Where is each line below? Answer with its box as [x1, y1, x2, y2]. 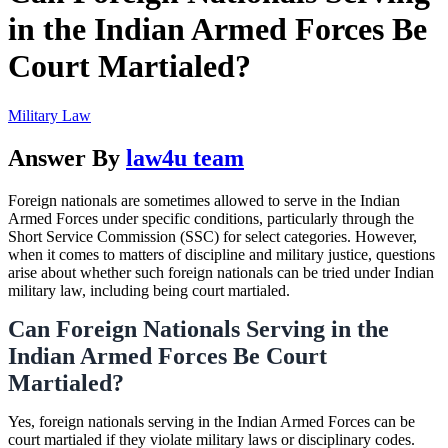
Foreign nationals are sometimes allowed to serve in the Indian [8, 191, 400, 209]
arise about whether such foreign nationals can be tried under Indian [8, 263, 434, 281]
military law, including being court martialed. [8, 281, 290, 299]
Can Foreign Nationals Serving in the [8, 315, 389, 342]
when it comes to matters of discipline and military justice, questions [8, 245, 435, 263]
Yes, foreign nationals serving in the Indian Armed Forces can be [8, 412, 415, 430]
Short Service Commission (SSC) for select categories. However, [8, 227, 417, 245]
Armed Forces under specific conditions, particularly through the [8, 209, 414, 227]
